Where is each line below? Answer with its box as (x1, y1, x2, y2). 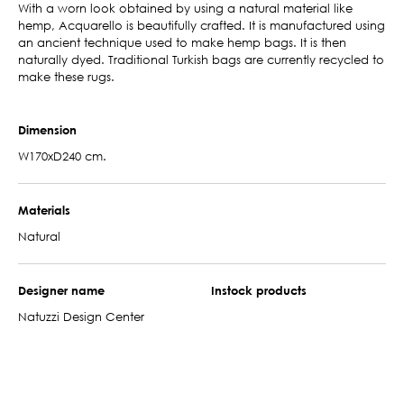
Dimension (18, 122, 77, 137)
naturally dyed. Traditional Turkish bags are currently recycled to (18, 51, 384, 67)
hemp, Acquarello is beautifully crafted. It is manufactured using (18, 17, 385, 32)
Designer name (18, 282, 105, 298)
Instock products (211, 282, 307, 298)
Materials (18, 202, 70, 217)
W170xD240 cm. (18, 148, 106, 163)
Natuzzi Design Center (18, 308, 144, 324)
